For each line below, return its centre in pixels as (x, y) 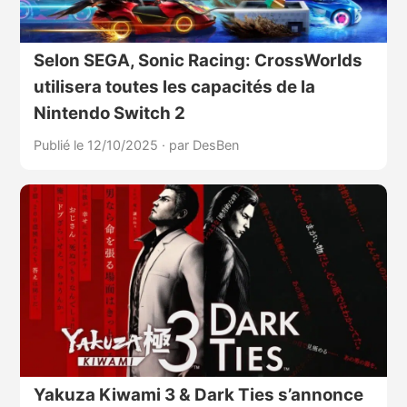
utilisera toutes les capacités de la (174, 86)
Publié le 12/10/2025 (97, 144)
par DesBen (203, 144)
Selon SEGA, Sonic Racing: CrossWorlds (198, 60)
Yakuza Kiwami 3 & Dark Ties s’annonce (198, 394)
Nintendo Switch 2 (109, 113)
